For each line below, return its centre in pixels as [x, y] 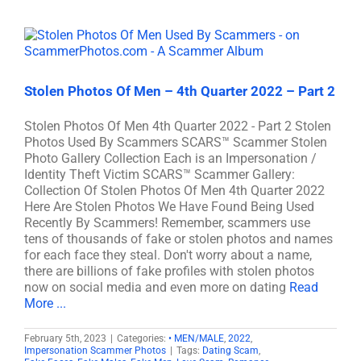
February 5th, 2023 [65, 338]
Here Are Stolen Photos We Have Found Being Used [169, 207]
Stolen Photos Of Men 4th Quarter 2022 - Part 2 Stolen [178, 126]
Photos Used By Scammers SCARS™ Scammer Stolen [176, 142]
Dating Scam [230, 351]
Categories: [143, 338]
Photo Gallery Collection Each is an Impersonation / [170, 158]
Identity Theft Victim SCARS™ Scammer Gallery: [160, 174]
